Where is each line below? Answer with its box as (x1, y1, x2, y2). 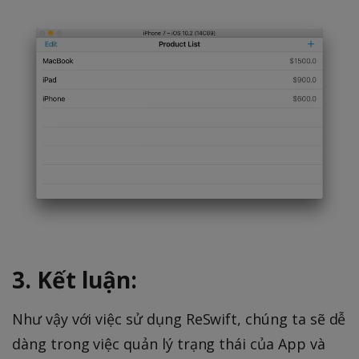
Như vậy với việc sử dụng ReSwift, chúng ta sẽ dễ (12, 309, 346, 329)
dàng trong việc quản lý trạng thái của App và (12, 333, 325, 353)
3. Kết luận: (12, 264, 137, 295)
